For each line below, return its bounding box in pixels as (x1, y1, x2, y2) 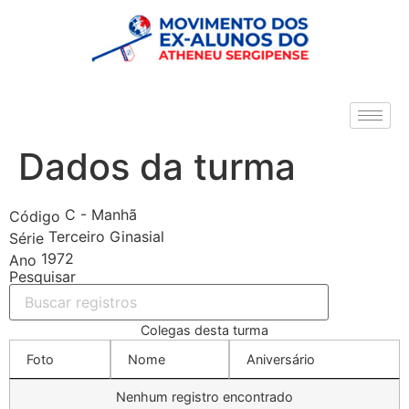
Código (9, 206, 60, 225)
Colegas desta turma (141, 322, 268, 338)
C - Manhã (60, 205, 137, 224)
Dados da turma (18, 144, 296, 189)
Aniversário (246, 351, 315, 367)
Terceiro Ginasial (44, 227, 164, 246)
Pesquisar (9, 267, 76, 286)
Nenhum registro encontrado (116, 389, 293, 404)
